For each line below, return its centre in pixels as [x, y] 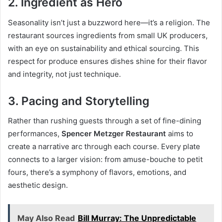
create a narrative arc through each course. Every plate [104, 147]
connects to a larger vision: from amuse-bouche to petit [105, 160]
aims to [180, 134]
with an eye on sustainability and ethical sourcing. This [104, 48]
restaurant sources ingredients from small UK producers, [108, 35]
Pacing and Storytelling [85, 101]
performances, [35, 134]
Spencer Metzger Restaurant [114, 134]
